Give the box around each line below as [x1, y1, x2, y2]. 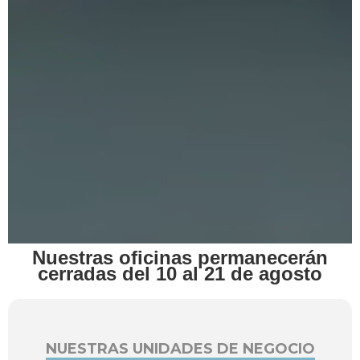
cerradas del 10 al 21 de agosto [38, 262, 322, 284]
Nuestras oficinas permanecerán [32, 246, 328, 268]
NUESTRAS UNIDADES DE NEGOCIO [45, 339, 315, 358]
